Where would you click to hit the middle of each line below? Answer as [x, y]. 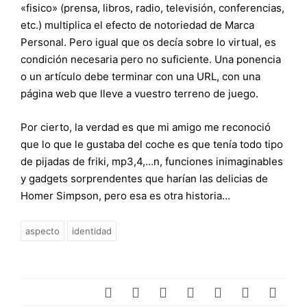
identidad [92, 231]
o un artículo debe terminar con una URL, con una [140, 76]
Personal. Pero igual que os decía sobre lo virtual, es [148, 42]
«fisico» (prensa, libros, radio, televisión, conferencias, [152, 8]
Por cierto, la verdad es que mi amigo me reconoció [146, 127]
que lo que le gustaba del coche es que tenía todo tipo [152, 144]
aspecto [42, 231]
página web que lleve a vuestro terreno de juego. [139, 94]
